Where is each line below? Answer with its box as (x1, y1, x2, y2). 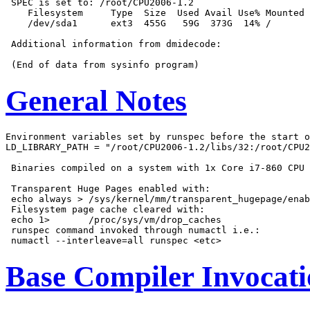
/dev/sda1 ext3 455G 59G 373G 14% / (6, 18, 271, 29)
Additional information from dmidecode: (6, 39, 221, 50)
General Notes (6, 84, 187, 118)
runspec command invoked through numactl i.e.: (6, 224, 260, 235)
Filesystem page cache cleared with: (6, 203, 205, 215)
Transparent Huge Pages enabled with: (6, 183, 210, 194)
